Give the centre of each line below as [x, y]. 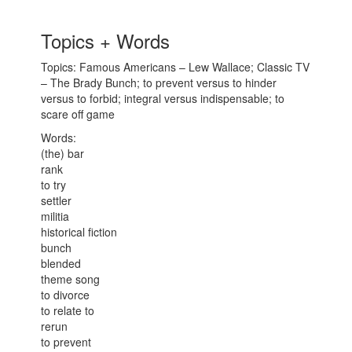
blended [61, 263]
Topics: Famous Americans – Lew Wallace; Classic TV [176, 67]
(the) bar [63, 153]
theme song [71, 279]
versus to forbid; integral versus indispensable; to [163, 98]
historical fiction [79, 232]
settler [57, 200]
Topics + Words [106, 40]
